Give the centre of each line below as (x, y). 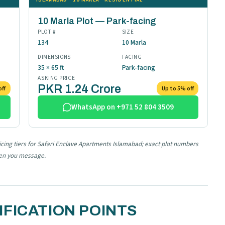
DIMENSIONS (54, 57)
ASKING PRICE (57, 78)
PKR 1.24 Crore (80, 89)
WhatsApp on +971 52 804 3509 (122, 107)
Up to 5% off (178, 88)
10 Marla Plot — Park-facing (97, 21)
